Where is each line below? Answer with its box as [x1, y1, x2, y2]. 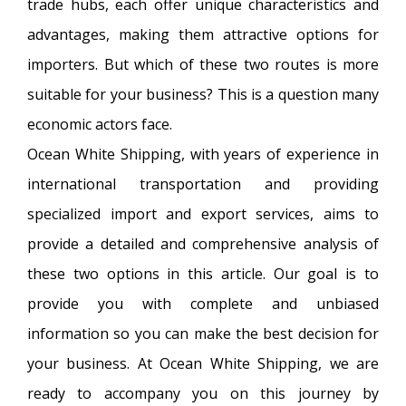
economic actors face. [27, 113, 172, 134]
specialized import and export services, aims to [27, 203, 379, 224]
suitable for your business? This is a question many [27, 83, 379, 104]
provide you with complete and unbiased [27, 293, 379, 314]
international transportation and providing [27, 173, 379, 194]
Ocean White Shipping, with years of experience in [27, 143, 379, 164]
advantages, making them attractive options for [27, 24, 379, 44]
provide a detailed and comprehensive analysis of [27, 233, 379, 254]
